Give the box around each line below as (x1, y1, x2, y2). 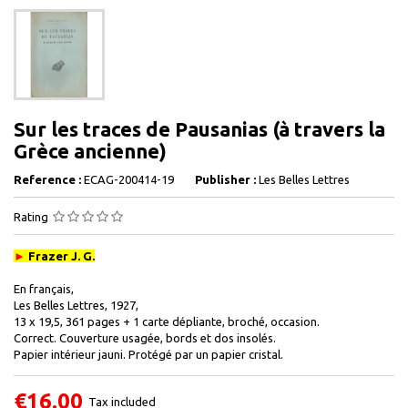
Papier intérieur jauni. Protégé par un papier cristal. (14, 348, 283, 361)
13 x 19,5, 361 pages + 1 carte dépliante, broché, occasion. (14, 315, 320, 328)
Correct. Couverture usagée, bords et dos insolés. (14, 331, 276, 344)
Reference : (14, 173, 81, 186)
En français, (14, 282, 74, 295)
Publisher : (195, 173, 256, 186)
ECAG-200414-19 (84, 173, 174, 186)
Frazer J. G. (25, 250, 95, 262)
